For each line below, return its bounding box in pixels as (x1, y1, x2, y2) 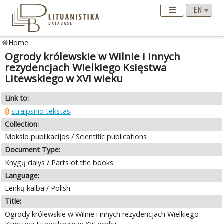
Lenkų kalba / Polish (5, 183, 71, 193)
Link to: (5, 93, 29, 103)
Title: (5, 196, 22, 206)
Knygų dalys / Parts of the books (5, 157, 114, 167)
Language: (5, 170, 40, 180)
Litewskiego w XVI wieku (5, 71, 123, 86)
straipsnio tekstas (11, 106, 71, 116)
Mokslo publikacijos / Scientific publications (5, 132, 147, 142)
